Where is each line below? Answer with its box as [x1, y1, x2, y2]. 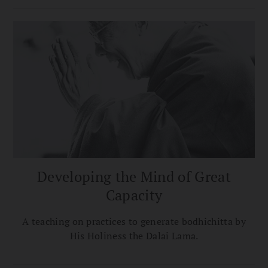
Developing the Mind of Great [37, 167, 231, 187]
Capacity [105, 185, 163, 205]
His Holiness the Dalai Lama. [69, 229, 199, 243]
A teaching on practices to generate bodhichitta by [22, 215, 246, 229]
